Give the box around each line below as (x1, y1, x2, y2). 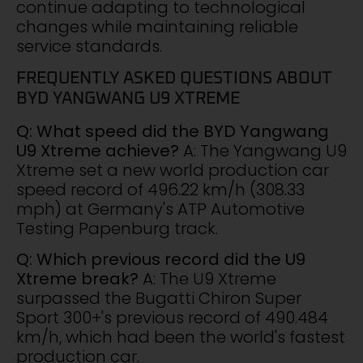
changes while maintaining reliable (16, 15, 298, 39)
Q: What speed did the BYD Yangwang (16, 119, 329, 143)
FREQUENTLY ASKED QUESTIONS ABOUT (16, 69, 332, 87)
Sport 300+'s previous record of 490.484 (16, 306, 328, 330)
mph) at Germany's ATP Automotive (16, 197, 305, 220)
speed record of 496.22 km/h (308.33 (16, 177, 305, 201)
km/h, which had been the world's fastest (16, 326, 345, 349)
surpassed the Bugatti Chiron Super (16, 287, 301, 310)
